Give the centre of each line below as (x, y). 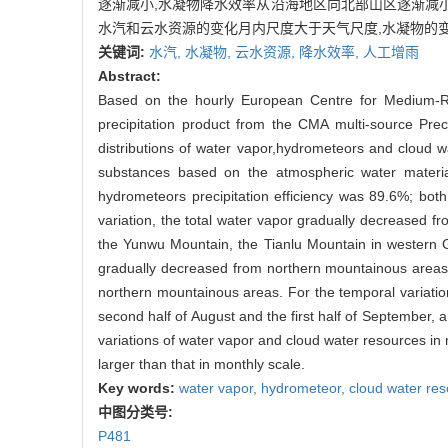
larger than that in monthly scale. (201, 364)
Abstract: (129, 76)
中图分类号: (137, 412)
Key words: (138, 388)
